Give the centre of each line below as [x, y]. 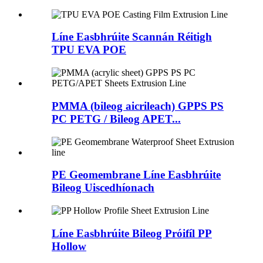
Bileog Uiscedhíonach [103, 188]
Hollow [69, 246]
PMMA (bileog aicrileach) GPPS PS [138, 106]
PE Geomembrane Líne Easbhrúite [136, 175]
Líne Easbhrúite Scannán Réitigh [132, 37]
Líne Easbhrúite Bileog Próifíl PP [132, 233]
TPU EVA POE [89, 50]
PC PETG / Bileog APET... [116, 119]
